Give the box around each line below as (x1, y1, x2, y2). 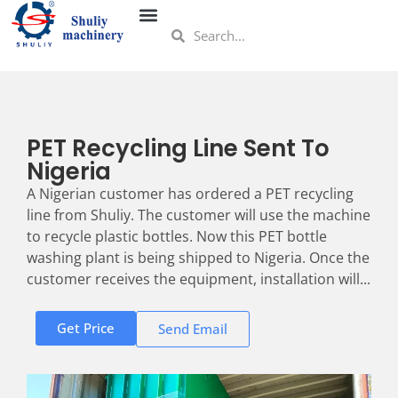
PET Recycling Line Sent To (27, 132, 330, 164)
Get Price (57, 319, 115, 338)
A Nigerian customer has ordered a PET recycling (27, 184, 354, 203)
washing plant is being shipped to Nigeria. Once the (27, 248, 370, 267)
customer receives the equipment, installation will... (27, 269, 370, 289)
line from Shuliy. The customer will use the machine (27, 205, 370, 225)
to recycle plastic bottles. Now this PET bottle (27, 227, 327, 246)
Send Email (158, 320, 227, 338)
